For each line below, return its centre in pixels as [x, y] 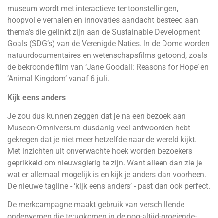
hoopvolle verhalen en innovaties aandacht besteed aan [103, 20]
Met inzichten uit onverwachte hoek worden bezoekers [100, 151]
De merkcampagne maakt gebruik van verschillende [96, 205]
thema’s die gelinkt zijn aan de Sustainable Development [104, 32]
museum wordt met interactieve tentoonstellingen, [93, 9]
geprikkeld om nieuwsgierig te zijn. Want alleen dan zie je [105, 163]
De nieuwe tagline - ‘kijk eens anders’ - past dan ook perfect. [109, 186]
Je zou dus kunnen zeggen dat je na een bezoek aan [97, 116]
